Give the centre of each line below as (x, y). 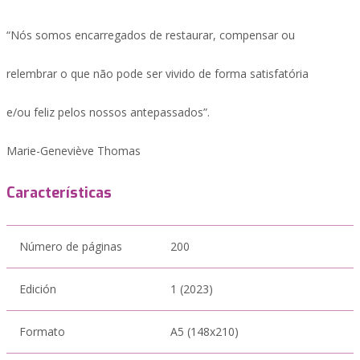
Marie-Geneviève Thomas (74, 151)
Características (59, 193)
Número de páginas (71, 246)
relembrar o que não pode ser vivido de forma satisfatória (157, 74)
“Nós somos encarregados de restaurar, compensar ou (151, 35)
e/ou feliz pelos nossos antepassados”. (108, 112)
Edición (38, 289)
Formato (42, 331)
